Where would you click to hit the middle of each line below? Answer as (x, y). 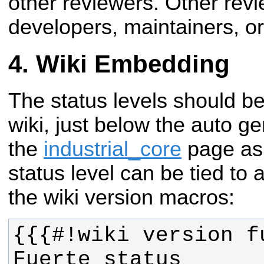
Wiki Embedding (133, 64)
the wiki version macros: (121, 198)
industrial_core (113, 149)
